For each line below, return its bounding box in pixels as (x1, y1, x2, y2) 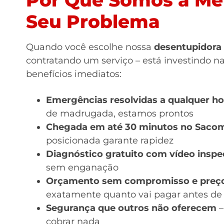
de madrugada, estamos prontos (46, 107, 193, 119)
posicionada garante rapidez (46, 134, 173, 146)
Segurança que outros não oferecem (46, 202, 216, 213)
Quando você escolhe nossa (26, 41, 154, 52)
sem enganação (46, 161, 118, 173)
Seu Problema (26, 10, 160, 32)
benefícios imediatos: (26, 68, 121, 79)
